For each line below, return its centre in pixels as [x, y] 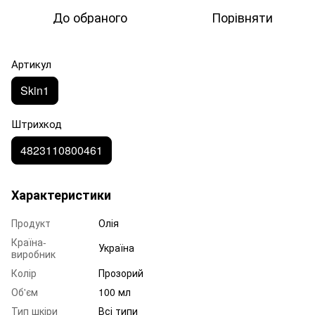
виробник [33, 254]
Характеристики [61, 195]
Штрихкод [37, 124]
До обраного [90, 17]
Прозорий [121, 273]
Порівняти [242, 17]
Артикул [31, 64]
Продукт [31, 223]
